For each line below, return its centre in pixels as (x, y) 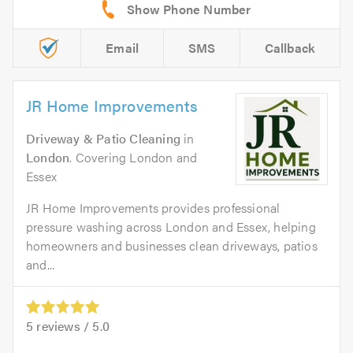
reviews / (63, 326)
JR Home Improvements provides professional (153, 208)
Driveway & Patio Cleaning (103, 139)
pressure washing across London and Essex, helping (171, 227)
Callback (290, 48)
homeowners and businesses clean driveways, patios (172, 246)
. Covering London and (134, 158)
